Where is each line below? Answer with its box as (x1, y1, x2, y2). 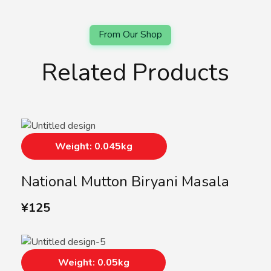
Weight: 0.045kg (55, 140, 133, 154)
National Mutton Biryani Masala (21, 172, 229, 192)
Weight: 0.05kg (57, 256, 129, 270)
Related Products (42, 56, 229, 90)
